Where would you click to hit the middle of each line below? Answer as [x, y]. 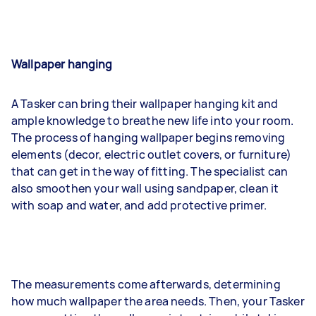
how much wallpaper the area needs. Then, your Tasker [158, 301]
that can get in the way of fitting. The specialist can [150, 171]
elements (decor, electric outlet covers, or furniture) [152, 154]
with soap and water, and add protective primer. [139, 205]
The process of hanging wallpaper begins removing [148, 138]
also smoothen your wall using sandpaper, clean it [145, 188]
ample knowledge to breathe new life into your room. [153, 121]
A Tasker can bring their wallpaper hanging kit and [145, 104]
